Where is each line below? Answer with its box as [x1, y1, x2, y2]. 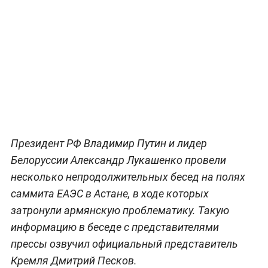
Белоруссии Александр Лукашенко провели [10, 153, 226, 166]
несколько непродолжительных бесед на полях [10, 170, 245, 183]
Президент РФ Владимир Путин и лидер [10, 136, 207, 150]
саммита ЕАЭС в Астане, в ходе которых [10, 187, 209, 200]
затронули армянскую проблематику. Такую [10, 203, 229, 217]
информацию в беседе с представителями [10, 220, 219, 233]
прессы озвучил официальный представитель [10, 237, 238, 250]
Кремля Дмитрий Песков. [10, 254, 137, 267]
